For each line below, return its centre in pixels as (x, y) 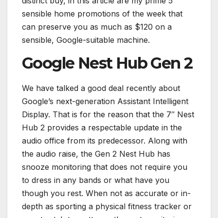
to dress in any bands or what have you (96, 180)
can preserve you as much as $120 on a (97, 27)
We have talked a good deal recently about (101, 88)
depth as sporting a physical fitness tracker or (107, 207)
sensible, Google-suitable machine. (86, 40)
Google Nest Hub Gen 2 (107, 63)
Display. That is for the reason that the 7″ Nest (108, 115)
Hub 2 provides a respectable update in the (102, 128)
